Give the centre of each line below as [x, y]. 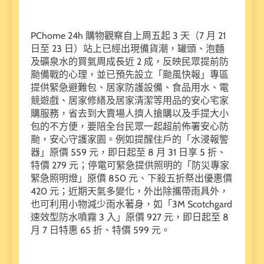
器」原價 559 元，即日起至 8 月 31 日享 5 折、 [128, 152]
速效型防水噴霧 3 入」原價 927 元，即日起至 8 [130, 217]
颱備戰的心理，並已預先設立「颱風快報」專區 [130, 74]
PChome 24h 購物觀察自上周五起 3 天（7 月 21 [128, 35]
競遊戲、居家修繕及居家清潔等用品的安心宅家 [130, 100]
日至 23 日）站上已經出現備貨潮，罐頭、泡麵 [128, 48]
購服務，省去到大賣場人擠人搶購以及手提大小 [130, 113]
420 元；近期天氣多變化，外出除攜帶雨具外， [130, 191]
